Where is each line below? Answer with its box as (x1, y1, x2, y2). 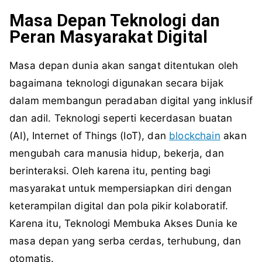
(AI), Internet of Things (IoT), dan (9, 130, 170, 142)
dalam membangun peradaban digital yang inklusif (9, 95, 253, 107)
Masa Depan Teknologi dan (9, 11, 220, 31)
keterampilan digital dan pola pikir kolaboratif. (9, 200, 229, 212)
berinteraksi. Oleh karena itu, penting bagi (9, 165, 211, 177)
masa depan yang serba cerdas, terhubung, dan (9, 235, 242, 247)
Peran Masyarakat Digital (9, 27, 208, 47)
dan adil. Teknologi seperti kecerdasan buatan (9, 112, 233, 125)
